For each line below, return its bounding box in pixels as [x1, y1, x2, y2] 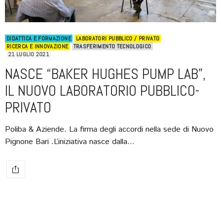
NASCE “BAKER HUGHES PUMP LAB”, [5, 65, 206, 84]
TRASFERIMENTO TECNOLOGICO [73, 42, 151, 51]
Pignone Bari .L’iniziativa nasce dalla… [5, 136, 135, 148]
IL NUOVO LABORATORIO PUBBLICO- [5, 81, 200, 101]
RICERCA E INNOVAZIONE [6, 42, 69, 51]
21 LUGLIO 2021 [8, 50, 49, 59]
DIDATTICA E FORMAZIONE [6, 35, 71, 43]
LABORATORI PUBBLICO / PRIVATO [75, 35, 160, 43]
